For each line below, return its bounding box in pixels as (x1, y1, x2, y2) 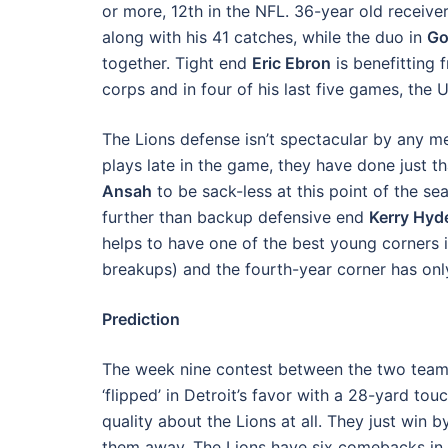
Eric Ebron (252, 53, 331, 73)
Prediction (102, 309, 180, 329)
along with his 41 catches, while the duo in (102, 27, 427, 47)
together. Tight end (102, 53, 252, 73)
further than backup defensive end (102, 207, 369, 227)
